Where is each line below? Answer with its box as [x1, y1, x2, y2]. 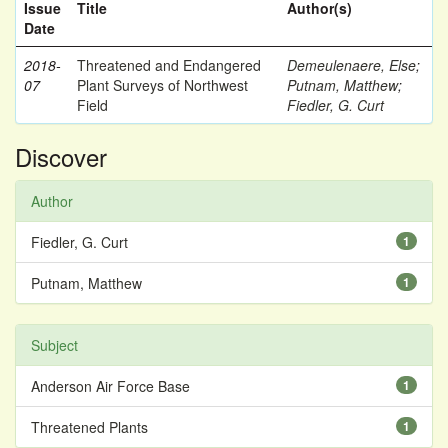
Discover [15, 139, 107, 174]
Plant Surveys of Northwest [77, 75, 248, 95]
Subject [31, 335, 78, 355]
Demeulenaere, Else [287, 55, 416, 75]
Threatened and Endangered [77, 55, 261, 75]
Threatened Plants [31, 417, 148, 437]
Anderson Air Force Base [31, 376, 190, 396]
